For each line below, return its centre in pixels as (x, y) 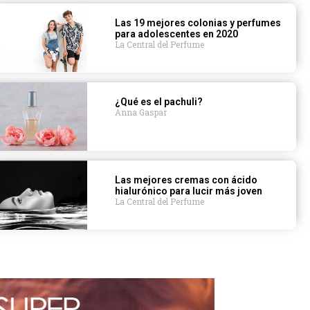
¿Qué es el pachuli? (159, 101)
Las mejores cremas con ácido (186, 180)
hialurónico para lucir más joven (189, 191)
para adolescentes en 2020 (177, 34)
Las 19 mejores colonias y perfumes (198, 22)
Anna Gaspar (141, 112)
